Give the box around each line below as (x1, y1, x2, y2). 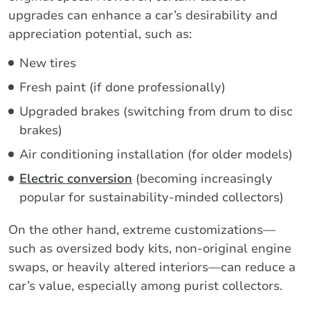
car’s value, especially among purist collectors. (8, 277, 282, 294)
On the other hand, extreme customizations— (8, 221, 275, 238)
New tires (19, 54, 76, 71)
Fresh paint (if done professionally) (19, 78, 226, 95)
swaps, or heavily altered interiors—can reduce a (8, 258, 295, 275)
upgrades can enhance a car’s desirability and (8, 6, 277, 24)
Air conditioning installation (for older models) (19, 145, 293, 163)
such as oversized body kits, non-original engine (8, 239, 291, 257)
